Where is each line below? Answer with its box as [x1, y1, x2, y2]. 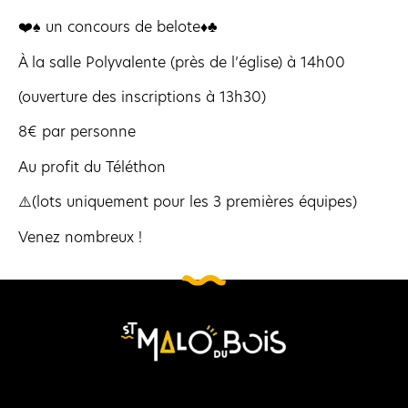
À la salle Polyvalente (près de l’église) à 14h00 [18, 51, 345, 73]
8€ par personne [18, 121, 136, 143]
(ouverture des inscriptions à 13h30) [18, 86, 266, 107]
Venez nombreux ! [18, 226, 142, 248]
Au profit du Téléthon [18, 156, 166, 178]
